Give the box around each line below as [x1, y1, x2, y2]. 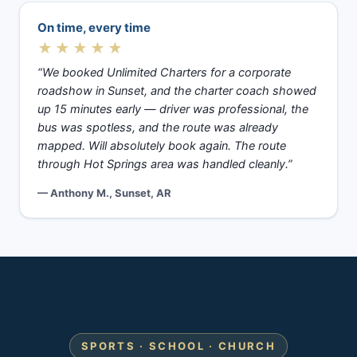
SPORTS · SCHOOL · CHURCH [80, 339, 277, 353]
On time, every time [37, 20, 151, 36]
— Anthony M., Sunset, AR [37, 186, 171, 200]
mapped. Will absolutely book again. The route [37, 139, 286, 154]
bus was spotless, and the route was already [37, 120, 278, 135]
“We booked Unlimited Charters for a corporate [37, 65, 291, 80]
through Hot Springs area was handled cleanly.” [37, 157, 292, 172]
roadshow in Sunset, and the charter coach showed [37, 84, 316, 99]
